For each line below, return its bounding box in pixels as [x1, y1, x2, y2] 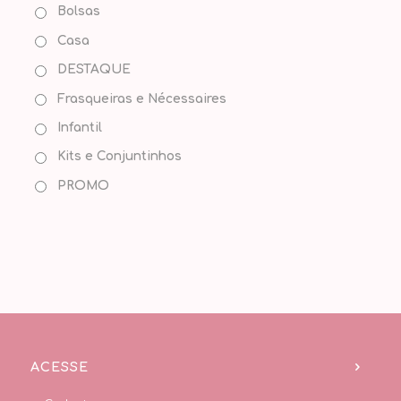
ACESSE [30, 359, 89, 374]
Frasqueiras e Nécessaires [56, 91, 226, 106]
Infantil [56, 121, 102, 135]
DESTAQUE [56, 63, 131, 77]
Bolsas [56, 4, 100, 19]
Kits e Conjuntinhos [56, 149, 182, 164]
